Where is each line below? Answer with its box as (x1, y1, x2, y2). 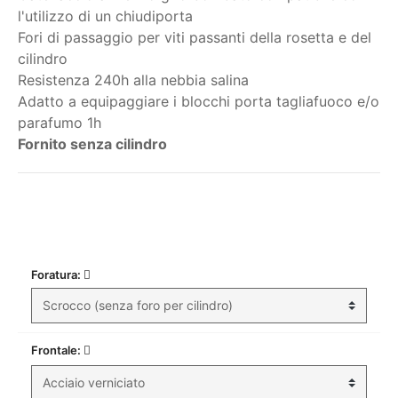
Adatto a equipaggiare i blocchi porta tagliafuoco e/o (18, 92, 379, 110)
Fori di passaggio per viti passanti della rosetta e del (18, 28, 371, 46)
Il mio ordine (140, 224, 258, 247)
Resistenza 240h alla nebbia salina (18, 71, 249, 89)
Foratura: (31, 267, 84, 282)
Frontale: (31, 343, 84, 357)
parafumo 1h (18, 114, 101, 131)
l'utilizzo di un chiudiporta (18, 7, 193, 25)
